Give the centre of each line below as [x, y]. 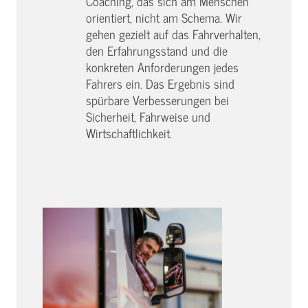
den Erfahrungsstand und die [157, 51]
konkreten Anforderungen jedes [162, 67]
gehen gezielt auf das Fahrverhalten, [173, 34]
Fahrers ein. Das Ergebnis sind [160, 84]
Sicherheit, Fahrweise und [148, 117]
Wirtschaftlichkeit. [129, 133]
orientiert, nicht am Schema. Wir [164, 18]
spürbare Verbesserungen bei [157, 100]
